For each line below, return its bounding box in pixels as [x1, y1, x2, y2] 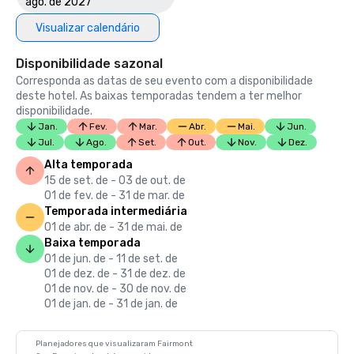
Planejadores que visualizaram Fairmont [36, 339, 193, 348]
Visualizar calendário [36, 21, 140, 35]
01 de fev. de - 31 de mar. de [44, 189, 185, 202]
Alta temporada [44, 158, 133, 171]
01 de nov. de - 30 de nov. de [44, 282, 186, 296]
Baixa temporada [44, 236, 141, 250]
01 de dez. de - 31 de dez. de [44, 267, 186, 281]
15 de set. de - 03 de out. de [44, 174, 186, 187]
